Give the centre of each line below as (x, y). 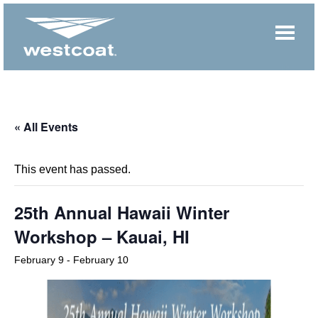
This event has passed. (72, 169)
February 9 (39, 259)
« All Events (46, 126)
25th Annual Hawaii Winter (122, 212)
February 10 (101, 259)
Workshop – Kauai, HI (102, 236)
